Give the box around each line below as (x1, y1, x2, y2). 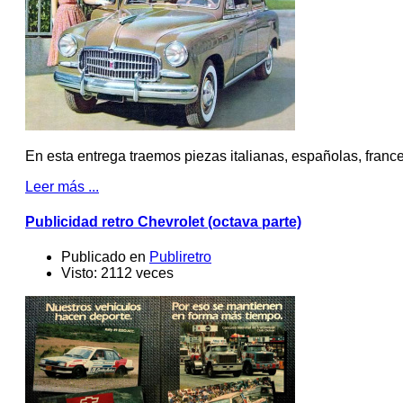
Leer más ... (25, 178, 99, 194)
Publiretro (149, 249, 211, 265)
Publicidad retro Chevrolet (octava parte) (25, 213, 301, 229)
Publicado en (61, 249, 146, 265)
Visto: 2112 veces (61, 265, 174, 282)
